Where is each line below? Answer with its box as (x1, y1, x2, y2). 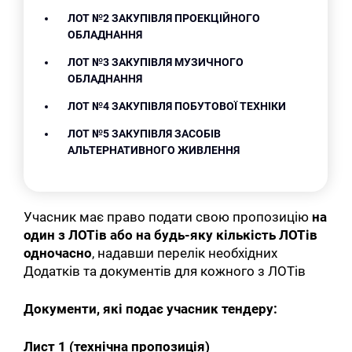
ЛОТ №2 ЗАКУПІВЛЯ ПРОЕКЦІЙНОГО (68, 11, 261, 24)
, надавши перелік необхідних (92, 244, 278, 261)
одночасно (24, 244, 93, 261)
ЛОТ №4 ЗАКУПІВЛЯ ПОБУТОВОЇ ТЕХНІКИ (68, 99, 287, 112)
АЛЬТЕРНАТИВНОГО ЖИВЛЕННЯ (68, 143, 240, 156)
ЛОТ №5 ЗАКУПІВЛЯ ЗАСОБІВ (68, 126, 222, 140)
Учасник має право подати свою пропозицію (24, 208, 313, 225)
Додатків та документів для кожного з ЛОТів (24, 262, 306, 279)
